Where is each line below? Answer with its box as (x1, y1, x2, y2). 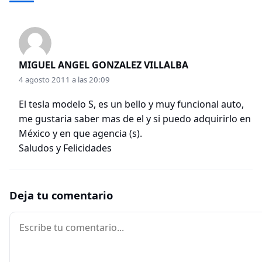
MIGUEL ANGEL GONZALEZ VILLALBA (19, 58, 188, 71)
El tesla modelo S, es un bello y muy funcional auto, (19, 98, 244, 111)
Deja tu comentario (9, 188, 113, 202)
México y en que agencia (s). (19, 127, 142, 140)
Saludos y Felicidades (19, 142, 112, 154)
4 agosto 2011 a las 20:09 (19, 74, 110, 85)
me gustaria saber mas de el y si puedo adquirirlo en (19, 112, 251, 125)
